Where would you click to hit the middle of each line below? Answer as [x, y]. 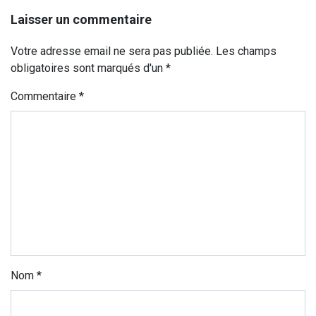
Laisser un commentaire [81, 20]
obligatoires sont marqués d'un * [91, 68]
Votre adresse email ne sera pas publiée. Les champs [144, 51]
